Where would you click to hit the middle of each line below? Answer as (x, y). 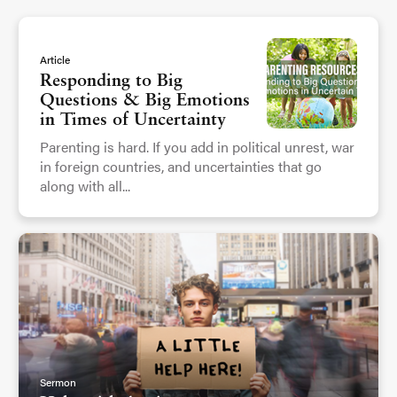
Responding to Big (111, 81)
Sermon (58, 382)
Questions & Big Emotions (145, 101)
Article (55, 59)
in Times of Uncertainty (133, 120)
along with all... (85, 185)
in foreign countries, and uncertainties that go (181, 166)
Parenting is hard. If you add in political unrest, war (197, 146)
